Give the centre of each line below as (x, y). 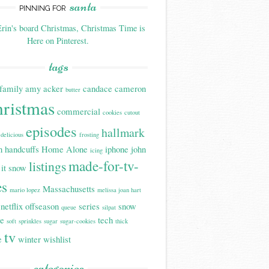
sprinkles (30, 221)
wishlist (57, 239)
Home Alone (65, 149)
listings (47, 166)
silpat (109, 207)
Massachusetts (69, 189)
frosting (89, 135)
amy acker (44, 89)
